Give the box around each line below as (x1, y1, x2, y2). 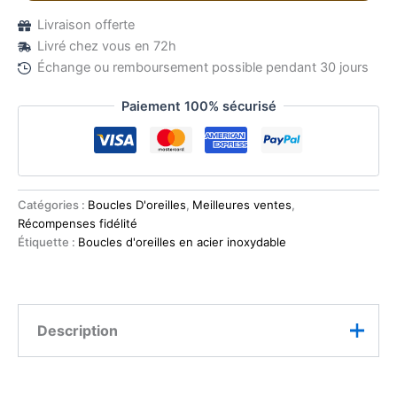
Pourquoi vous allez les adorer (35, 371, 223, 388)
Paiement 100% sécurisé (121, 97, 276, 114)
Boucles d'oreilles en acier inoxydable (78, 235, 286, 250)
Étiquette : (18, 235, 78, 250)
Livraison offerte (36, 16, 135, 33)
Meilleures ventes (192, 198, 292, 213)
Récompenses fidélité (18, 216, 137, 231)
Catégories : (18, 198, 88, 213)
